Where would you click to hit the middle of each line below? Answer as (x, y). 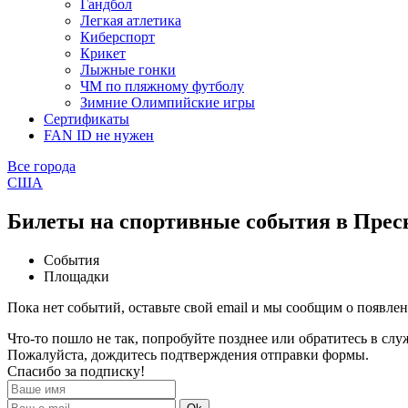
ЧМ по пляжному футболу (162, 87)
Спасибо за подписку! (76, 372)
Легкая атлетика (131, 21)
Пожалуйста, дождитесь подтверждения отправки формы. (188, 355)
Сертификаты (87, 119)
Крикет (103, 54)
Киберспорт (117, 37)
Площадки (76, 277)
